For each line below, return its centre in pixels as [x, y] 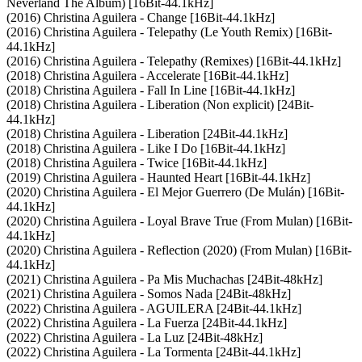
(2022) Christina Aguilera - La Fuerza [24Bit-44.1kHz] [147, 322]
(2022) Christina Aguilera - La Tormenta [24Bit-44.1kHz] [154, 351]
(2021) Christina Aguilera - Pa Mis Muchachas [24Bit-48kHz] [164, 279]
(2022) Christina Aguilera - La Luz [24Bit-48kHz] [135, 337]
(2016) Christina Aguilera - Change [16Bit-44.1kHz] [141, 17]
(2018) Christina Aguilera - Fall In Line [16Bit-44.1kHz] [151, 90]
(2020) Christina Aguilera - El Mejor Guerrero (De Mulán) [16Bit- [175, 192]
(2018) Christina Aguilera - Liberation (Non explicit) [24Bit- [160, 104]
